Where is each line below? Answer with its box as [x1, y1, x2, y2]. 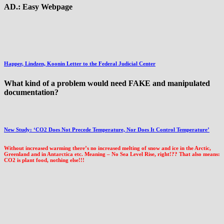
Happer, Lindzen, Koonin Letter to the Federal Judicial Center [4, 60, 155, 67]
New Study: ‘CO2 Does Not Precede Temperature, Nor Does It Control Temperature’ [4, 126, 209, 133]
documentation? [4, 88, 58, 97]
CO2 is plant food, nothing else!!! [4, 157, 84, 163]
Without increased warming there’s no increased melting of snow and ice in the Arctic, [4, 145, 211, 151]
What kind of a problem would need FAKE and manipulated [4, 79, 210, 88]
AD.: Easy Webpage [4, 2, 72, 11]
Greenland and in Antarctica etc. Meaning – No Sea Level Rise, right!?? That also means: [4, 151, 220, 157]
